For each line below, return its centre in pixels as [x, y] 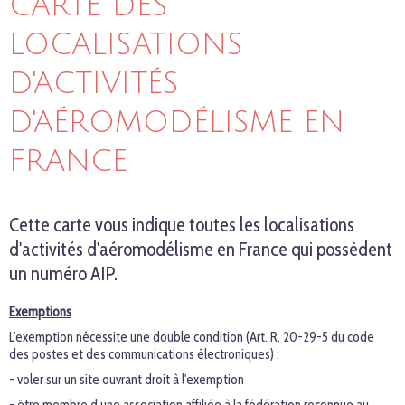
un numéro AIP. [63, 273]
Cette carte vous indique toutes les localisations [182, 225]
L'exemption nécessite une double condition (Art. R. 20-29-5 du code [192, 337]
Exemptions [40, 312]
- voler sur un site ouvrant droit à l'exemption [127, 380]
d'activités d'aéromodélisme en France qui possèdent [201, 249]
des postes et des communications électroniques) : [144, 354]
